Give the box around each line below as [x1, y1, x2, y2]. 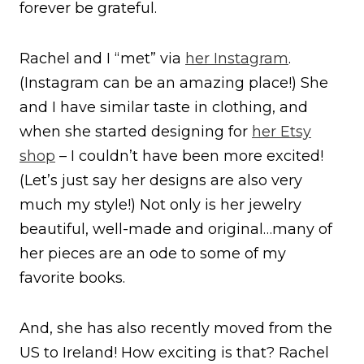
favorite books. [19, 268, 125, 287]
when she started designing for [19, 122, 252, 141]
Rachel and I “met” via [19, 49, 185, 67]
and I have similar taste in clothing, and [19, 97, 308, 116]
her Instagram [185, 49, 288, 67]
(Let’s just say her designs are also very [19, 171, 302, 189]
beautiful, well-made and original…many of [19, 219, 332, 238]
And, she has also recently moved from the [19, 318, 332, 337]
